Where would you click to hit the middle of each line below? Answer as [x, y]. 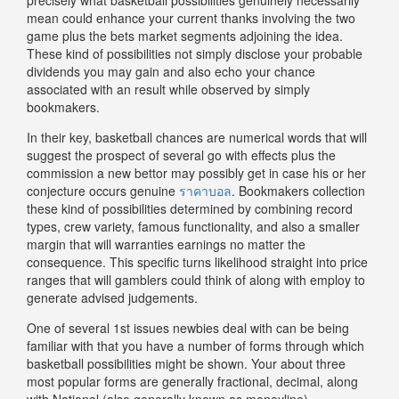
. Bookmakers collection [298, 190]
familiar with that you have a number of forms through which [195, 345]
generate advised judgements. [112, 297]
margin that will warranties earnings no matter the [166, 244]
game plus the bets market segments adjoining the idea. [185, 35]
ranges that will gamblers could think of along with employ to [196, 279]
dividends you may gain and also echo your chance [171, 71]
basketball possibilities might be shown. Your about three [186, 363]
